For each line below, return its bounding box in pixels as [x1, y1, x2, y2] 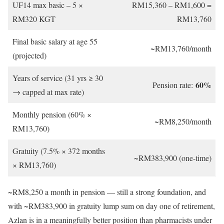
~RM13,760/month [150, 42, 211, 53]
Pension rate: [152, 79, 195, 90]
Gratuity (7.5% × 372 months [12, 145, 105, 156]
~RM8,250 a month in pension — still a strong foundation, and [8, 186, 206, 197]
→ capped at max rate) [12, 86, 84, 97]
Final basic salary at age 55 [12, 35, 97, 46]
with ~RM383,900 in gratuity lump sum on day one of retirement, [8, 200, 215, 211]
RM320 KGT [12, 13, 55, 24]
